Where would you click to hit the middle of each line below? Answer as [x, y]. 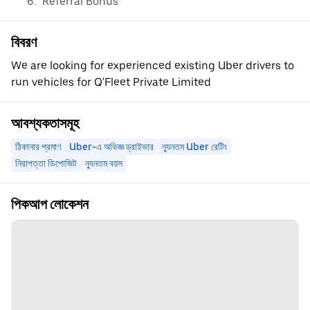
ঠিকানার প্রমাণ [38, 147]
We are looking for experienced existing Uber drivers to [153, 65]
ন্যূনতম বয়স [104, 163]
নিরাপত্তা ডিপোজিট [46, 163]
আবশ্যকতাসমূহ [45, 123]
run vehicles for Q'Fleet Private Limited [111, 82]
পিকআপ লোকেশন [50, 204]
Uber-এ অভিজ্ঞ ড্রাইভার [111, 147]
